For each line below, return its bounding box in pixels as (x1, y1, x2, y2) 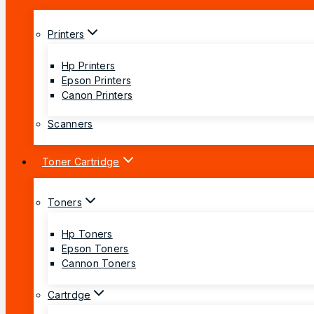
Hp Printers (62, 59, 116, 71)
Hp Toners (62, 227, 113, 240)
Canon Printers (62, 88, 133, 101)
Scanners (48, 117, 93, 130)
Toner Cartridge (42, 155, 120, 168)
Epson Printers (62, 74, 132, 86)
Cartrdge (48, 288, 91, 301)
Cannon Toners (62, 257, 136, 269)
